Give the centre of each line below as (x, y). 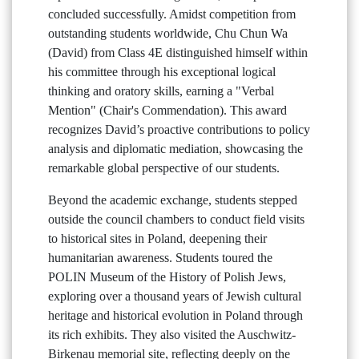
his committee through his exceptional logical (162, 72)
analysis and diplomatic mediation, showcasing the (175, 149)
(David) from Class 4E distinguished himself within (178, 52)
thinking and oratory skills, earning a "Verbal (161, 91)
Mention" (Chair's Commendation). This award (167, 110)
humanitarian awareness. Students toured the (160, 258)
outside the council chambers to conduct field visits (176, 219)
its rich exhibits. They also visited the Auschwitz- (172, 335)
